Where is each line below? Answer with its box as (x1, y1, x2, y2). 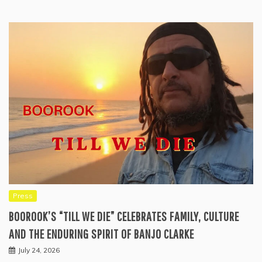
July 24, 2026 (18, 245, 60, 254)
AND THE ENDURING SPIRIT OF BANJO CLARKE (9, 226, 194, 241)
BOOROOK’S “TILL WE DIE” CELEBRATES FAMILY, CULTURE (9, 208, 239, 223)
